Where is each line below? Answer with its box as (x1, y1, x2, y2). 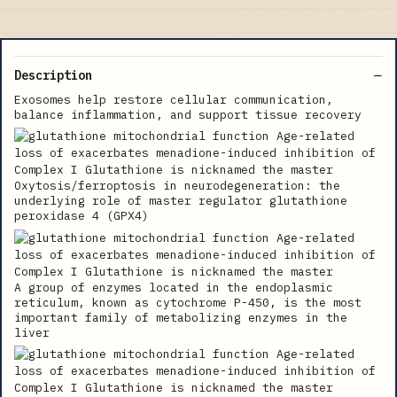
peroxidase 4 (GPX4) (14, 208, 149, 224)
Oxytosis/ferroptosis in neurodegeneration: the (14, 178, 340, 194)
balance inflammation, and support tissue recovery (14, 106, 362, 122)
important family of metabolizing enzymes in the (14, 309, 347, 325)
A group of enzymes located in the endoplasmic (14, 279, 333, 295)
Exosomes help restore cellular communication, (14, 91, 333, 107)
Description (14, 66, 92, 83)
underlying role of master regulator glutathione (14, 193, 347, 209)
